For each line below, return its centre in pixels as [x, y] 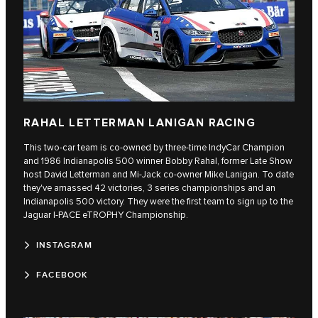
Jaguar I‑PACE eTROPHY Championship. [106, 215]
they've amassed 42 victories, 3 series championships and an [149, 188]
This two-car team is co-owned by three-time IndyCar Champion [154, 148]
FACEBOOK [62, 275]
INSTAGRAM [64, 246]
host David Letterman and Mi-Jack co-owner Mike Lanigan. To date [159, 175]
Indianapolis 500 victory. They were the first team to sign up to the [158, 202]
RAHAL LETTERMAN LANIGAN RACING [139, 124]
